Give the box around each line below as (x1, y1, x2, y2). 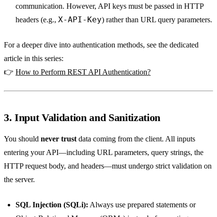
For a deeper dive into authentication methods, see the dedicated (4, 40, 199, 49)
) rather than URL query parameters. (102, 15, 212, 24)
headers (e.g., (15, 15, 58, 24)
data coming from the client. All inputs (77, 134, 195, 143)
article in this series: (4, 54, 63, 62)
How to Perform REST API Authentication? (15, 67, 151, 76)
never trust (41, 134, 77, 143)
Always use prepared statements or (88, 200, 196, 209)
